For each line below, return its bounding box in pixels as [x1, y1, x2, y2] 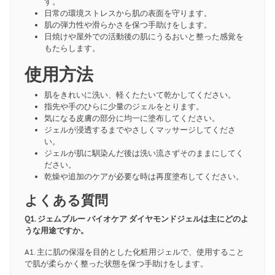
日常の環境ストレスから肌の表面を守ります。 [44, 8, 212, 19]
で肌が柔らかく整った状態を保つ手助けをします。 [24, 258, 208, 269]
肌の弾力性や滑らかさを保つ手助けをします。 [44, 20, 212, 31]
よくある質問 [24, 192, 108, 209]
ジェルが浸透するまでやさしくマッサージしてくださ [44, 125, 236, 136]
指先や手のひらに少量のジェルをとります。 [44, 101, 204, 112]
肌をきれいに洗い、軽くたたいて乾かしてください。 [44, 90, 236, 101]
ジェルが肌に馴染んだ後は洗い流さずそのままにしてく [44, 148, 244, 159]
